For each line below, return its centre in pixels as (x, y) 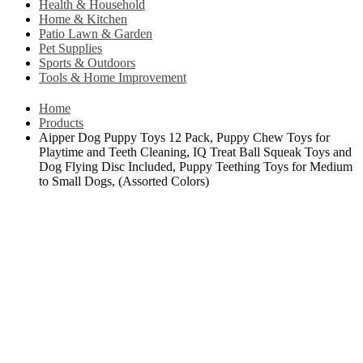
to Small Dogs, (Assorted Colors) (124, 181)
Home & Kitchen (83, 19)
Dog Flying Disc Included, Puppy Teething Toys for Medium (196, 166)
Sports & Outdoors (87, 63)
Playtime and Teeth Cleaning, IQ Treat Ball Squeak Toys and (195, 152)
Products (61, 122)
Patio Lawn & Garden (96, 34)
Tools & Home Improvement (113, 78)
